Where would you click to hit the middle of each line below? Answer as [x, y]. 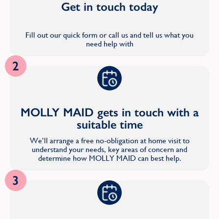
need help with [109, 44]
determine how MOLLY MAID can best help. [109, 158]
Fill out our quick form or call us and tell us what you [109, 35]
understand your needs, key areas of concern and [109, 149]
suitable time [109, 124]
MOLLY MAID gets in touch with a [109, 112]
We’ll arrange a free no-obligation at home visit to [109, 140]
